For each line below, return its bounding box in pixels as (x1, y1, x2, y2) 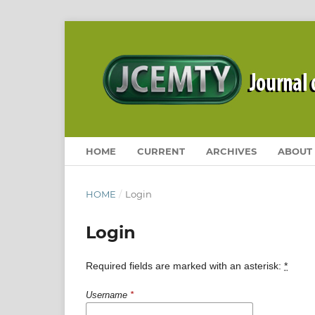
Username (86, 289, 130, 300)
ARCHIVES (206, 145, 257, 157)
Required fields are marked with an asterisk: (86, 259, 284, 271)
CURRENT (137, 145, 185, 157)
